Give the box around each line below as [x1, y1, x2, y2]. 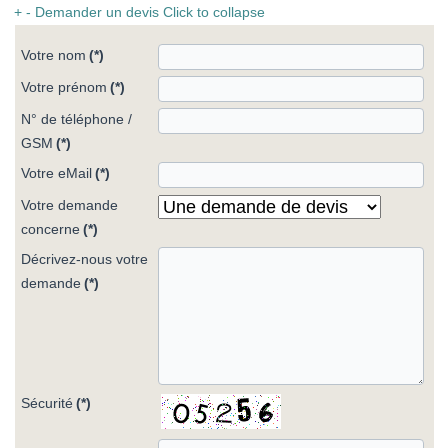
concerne [21, 221, 81, 238]
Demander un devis [35, 4, 160, 21]
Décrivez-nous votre [21, 251, 149, 268]
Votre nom [21, 47, 87, 64]
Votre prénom [21, 79, 108, 96]
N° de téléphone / [21, 111, 133, 128]
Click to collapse [163, 4, 266, 21]
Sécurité [21, 395, 74, 412]
